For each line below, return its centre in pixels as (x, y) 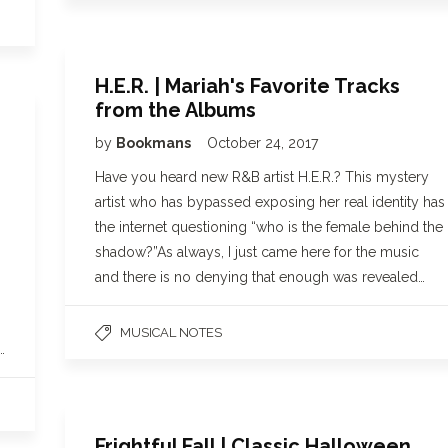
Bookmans (155, 143)
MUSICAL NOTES (171, 332)
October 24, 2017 (262, 143)
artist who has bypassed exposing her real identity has (270, 202)
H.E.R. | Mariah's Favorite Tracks (247, 86)
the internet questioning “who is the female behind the (269, 227)
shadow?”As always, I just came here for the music (257, 252)
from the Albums (175, 110)
